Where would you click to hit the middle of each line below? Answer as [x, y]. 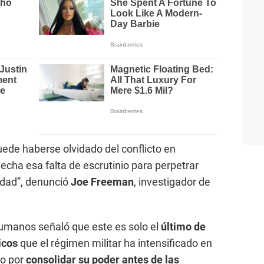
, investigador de [172, 182]
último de [183, 227]
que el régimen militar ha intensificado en [115, 243]
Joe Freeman [102, 182]
